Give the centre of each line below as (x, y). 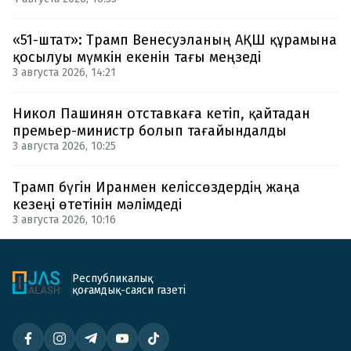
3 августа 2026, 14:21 (64, 72)
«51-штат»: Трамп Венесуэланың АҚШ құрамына (175, 40)
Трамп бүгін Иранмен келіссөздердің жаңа (156, 187)
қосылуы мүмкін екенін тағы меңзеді (137, 57)
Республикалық (112, 278)
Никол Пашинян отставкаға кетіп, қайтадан (161, 113)
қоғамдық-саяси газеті (129, 290)
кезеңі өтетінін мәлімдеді (97, 204)
